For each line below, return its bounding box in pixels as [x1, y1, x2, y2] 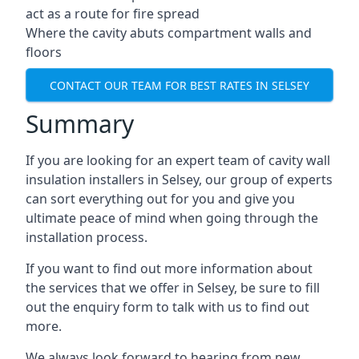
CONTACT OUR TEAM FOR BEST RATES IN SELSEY [50, 77, 309, 93]
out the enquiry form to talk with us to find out [26, 298, 309, 316]
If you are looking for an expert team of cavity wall [26, 151, 330, 169]
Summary [26, 107, 134, 140]
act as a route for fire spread [26, 5, 200, 22]
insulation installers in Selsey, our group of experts [26, 171, 333, 188]
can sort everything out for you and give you [26, 190, 295, 208]
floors [26, 43, 62, 61]
